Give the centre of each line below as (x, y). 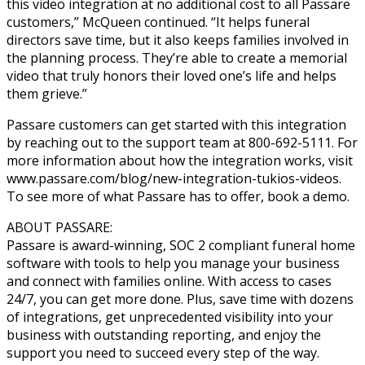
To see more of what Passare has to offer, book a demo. (178, 196)
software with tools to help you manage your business (173, 263)
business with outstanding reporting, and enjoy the (164, 334)
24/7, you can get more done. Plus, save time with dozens (180, 299)
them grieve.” (47, 93)
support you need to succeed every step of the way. (163, 352)
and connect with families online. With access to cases (169, 281)
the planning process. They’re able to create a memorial (177, 57)
